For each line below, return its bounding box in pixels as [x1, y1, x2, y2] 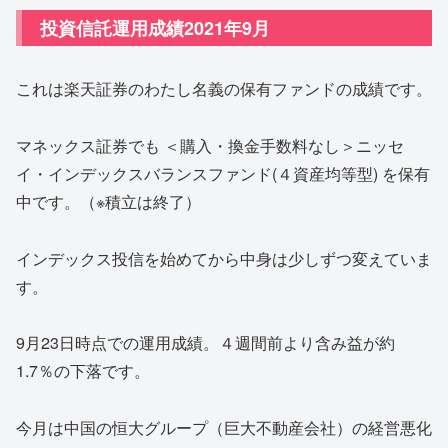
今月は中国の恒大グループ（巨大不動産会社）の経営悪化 [16, 416, 432, 440]
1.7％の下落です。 [16, 359, 150, 383]
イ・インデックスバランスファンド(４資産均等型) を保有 [16, 161, 430, 185]
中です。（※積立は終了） [16, 189, 201, 213]
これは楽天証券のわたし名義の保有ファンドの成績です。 [16, 77, 432, 101]
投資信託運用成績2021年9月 [40, 15, 270, 42]
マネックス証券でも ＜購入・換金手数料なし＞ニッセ [16, 133, 404, 157]
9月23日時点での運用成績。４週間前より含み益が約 [16, 331, 395, 355]
